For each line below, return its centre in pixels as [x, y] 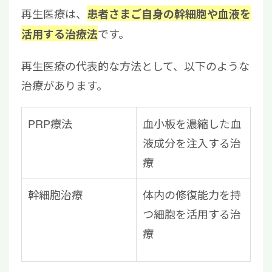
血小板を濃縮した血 [192, 124]
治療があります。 [64, 85]
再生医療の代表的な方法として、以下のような [135, 66]
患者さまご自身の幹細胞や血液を [169, 14]
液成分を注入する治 [192, 143]
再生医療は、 [54, 14]
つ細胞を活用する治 [192, 214]
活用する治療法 [59, 34]
